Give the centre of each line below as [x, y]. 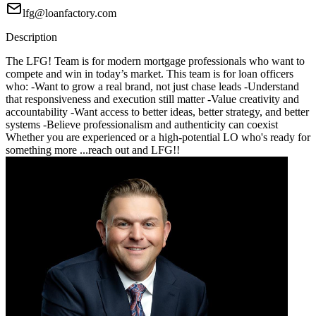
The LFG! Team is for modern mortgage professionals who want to [155, 61]
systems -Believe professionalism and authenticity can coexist [142, 125]
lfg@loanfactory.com [69, 13]
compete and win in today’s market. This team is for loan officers [150, 74]
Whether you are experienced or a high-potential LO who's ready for [158, 138]
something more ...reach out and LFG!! [93, 150]
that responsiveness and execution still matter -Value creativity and [152, 99]
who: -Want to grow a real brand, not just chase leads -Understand [152, 87]
